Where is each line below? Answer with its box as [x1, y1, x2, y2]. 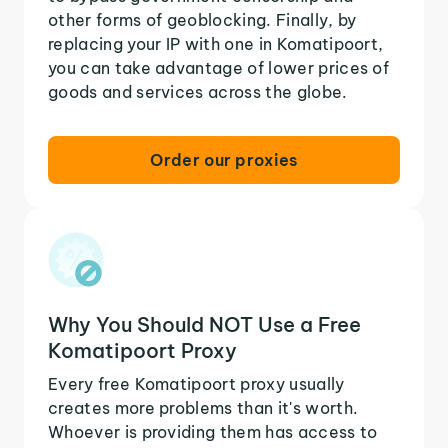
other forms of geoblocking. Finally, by [48, 9, 357, 30]
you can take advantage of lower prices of [48, 57, 390, 78]
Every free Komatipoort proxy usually [48, 373, 345, 394]
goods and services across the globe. [48, 81, 348, 102]
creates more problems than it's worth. [48, 397, 359, 418]
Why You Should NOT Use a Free [48, 311, 361, 337]
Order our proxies [150, 149, 298, 170]
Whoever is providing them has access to [48, 421, 378, 442]
